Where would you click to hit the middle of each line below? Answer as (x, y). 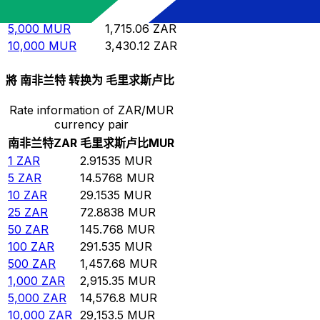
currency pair (91, 125)
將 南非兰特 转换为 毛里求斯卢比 (90, 80)
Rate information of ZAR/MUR (91, 110)
